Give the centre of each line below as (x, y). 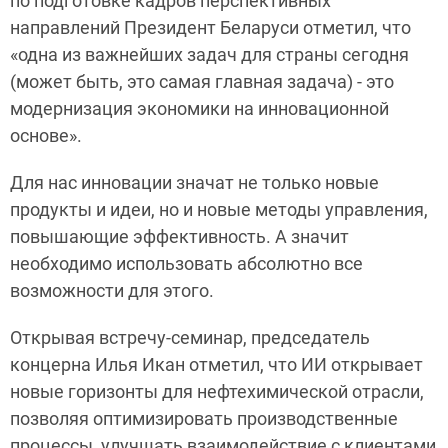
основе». (46, 135)
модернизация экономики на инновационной (199, 108)
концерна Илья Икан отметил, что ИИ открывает (216, 364)
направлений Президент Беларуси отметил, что (210, 27)
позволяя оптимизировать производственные (204, 418)
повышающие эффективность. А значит (179, 236)
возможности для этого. (112, 290)
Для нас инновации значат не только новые (194, 182)
